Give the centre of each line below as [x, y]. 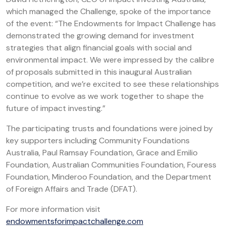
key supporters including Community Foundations [98, 140]
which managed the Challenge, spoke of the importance [108, 11]
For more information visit [53, 209]
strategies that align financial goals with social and [99, 47]
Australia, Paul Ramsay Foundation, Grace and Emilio [102, 152]
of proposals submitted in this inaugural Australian [99, 72]
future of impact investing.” [56, 108]
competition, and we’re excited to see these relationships [112, 84]
